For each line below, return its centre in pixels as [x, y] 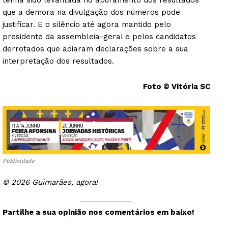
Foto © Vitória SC [177, 86]
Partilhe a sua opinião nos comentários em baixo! [98, 212]
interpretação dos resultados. [58, 61]
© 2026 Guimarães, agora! [50, 182]
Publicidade [19, 161]
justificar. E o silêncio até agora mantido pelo [87, 24]
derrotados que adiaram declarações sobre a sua [95, 49]
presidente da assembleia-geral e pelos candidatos [99, 36]
